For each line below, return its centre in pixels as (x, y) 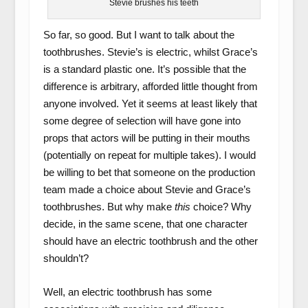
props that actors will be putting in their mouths (146, 138)
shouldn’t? (66, 258)
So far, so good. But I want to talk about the (139, 35)
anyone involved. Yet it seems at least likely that (150, 104)
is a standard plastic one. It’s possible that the (144, 69)
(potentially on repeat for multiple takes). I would (149, 155)
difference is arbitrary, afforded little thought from (150, 87)
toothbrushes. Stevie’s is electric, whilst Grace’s (150, 52)
